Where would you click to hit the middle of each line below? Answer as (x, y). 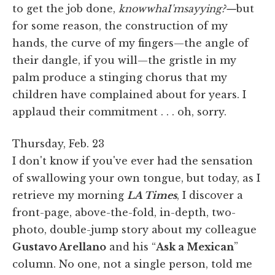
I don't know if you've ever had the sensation (133, 161)
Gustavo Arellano (59, 246)
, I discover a (210, 195)
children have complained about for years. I (129, 94)
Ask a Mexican (195, 246)
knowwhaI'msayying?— (177, 8)
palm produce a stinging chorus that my (120, 77)
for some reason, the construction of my (120, 25)
